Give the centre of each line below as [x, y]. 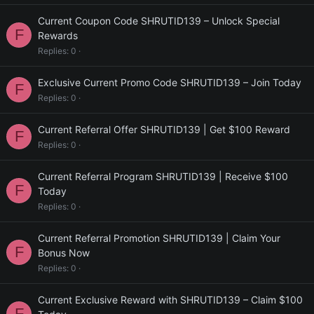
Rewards [58, 35]
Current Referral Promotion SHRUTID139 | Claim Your [159, 238]
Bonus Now [64, 253]
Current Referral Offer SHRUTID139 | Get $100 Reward [164, 129]
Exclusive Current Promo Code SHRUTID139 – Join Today [170, 82]
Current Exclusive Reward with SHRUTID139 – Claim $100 [170, 300]
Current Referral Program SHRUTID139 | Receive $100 [163, 176]
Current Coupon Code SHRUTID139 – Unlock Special [159, 21]
